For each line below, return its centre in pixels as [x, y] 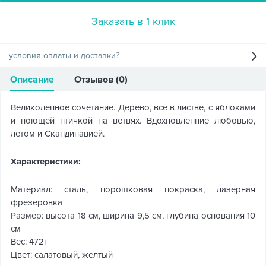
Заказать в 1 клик [133, 21]
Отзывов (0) [101, 80]
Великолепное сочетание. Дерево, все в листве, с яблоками [133, 107]
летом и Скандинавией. [58, 134]
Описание [32, 80]
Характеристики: [46, 161]
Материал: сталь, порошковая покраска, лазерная [133, 189]
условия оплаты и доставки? [64, 56]
